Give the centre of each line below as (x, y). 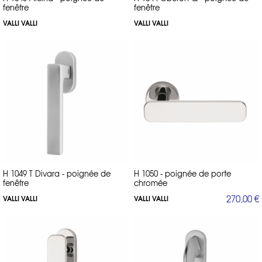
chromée (151, 182)
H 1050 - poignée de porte (182, 173)
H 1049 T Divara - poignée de (57, 173)
